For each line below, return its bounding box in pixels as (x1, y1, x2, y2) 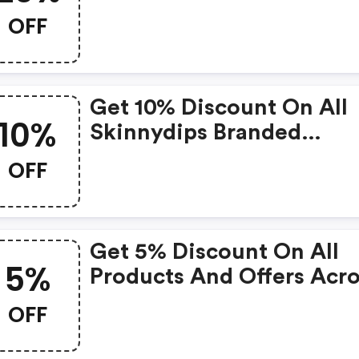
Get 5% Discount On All (90, 240, 340, 263)
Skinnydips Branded (90, 121, 302, 143)
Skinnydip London (90, 2, 284, 24)
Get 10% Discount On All (90, 96, 349, 119)
